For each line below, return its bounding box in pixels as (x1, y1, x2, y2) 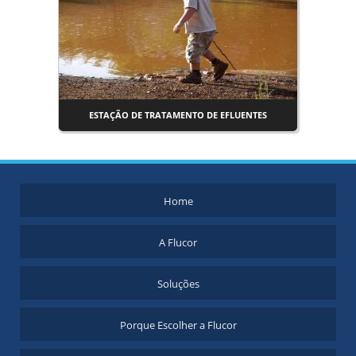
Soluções (157, 277, 199, 291)
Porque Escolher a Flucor (119, 318, 237, 332)
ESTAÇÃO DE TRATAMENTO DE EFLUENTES (89, 109, 267, 121)
